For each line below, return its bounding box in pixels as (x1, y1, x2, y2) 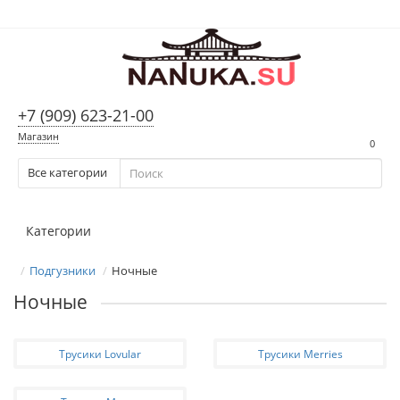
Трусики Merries (257, 346, 343, 361)
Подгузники (29, 262, 96, 279)
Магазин (18, 129, 59, 143)
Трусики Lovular (59, 346, 141, 361)
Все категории (28, 165, 107, 181)
